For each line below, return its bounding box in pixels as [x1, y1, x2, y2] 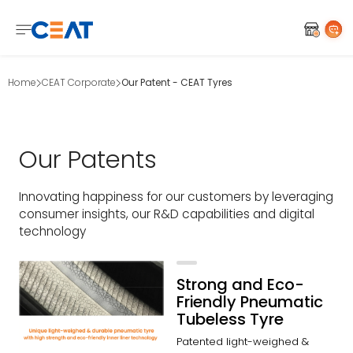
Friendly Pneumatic [176, 290, 323, 313]
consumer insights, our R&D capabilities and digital [19, 206, 314, 223]
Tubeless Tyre [176, 307, 284, 330]
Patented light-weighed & [176, 333, 309, 349]
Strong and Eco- [176, 273, 304, 295]
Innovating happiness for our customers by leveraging [19, 188, 333, 206]
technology [19, 223, 86, 240]
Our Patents [19, 142, 157, 176]
